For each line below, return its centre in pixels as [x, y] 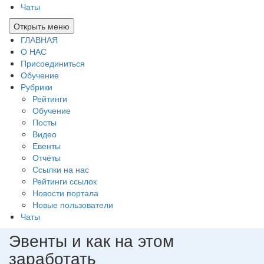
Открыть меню [42, 26]
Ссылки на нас [61, 169]
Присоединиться [53, 63]
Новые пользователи [73, 205]
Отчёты [47, 158]
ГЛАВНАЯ [39, 40]
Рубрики [37, 87]
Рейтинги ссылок [65, 181]
